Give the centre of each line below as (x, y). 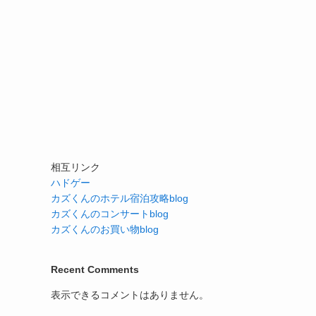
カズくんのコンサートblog (110, 214)
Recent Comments (95, 269)
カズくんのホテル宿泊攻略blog (120, 198)
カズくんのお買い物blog (105, 229)
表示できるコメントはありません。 (130, 295)
